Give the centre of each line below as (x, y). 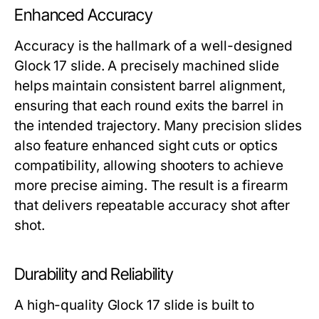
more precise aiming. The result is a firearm (151, 186)
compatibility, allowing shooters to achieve (149, 166)
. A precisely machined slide (190, 66)
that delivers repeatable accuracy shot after (152, 206)
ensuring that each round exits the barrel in (149, 106)
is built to (224, 305)
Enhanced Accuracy (84, 15)
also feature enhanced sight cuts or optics (146, 146)
